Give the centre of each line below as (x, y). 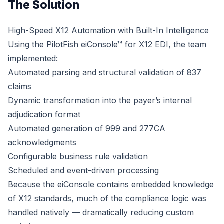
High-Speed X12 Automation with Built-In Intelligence (108, 30)
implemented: (33, 58)
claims (20, 86)
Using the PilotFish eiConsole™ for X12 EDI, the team (107, 44)
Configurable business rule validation (78, 156)
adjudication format (44, 114)
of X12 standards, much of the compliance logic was (107, 198)
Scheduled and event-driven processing (83, 170)
